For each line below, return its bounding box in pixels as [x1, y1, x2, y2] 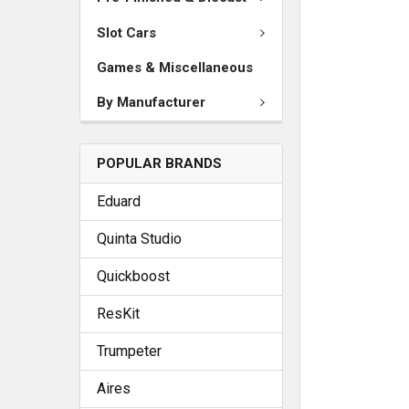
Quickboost [97, 267, 170, 285]
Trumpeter [97, 341, 162, 360]
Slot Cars [97, 24, 156, 41]
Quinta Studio [97, 229, 182, 247]
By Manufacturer [97, 94, 205, 111]
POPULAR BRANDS [97, 154, 222, 172]
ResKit [97, 304, 140, 322]
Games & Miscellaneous [97, 59, 253, 76]
